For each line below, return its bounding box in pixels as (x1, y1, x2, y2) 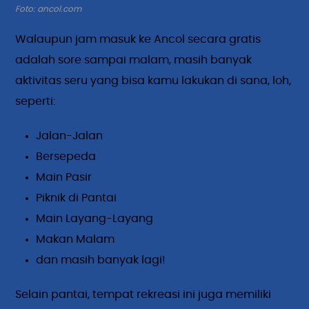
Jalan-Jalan (36, 130, 103, 141)
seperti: (15, 95, 56, 107)
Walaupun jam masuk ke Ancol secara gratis (15, 33, 261, 45)
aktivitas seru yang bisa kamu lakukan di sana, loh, (15, 74, 292, 86)
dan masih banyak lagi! (36, 254, 166, 266)
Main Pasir (36, 171, 92, 183)
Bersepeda (36, 150, 97, 162)
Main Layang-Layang (36, 212, 154, 224)
